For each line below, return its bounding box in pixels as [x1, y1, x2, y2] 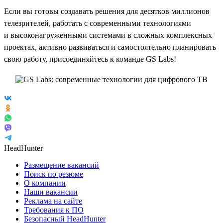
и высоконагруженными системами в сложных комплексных [4, 30, 212, 39]
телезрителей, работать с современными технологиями [4, 18, 191, 27]
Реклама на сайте [24, 196, 82, 205]
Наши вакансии [24, 187, 78, 196]
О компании [24, 178, 66, 187]
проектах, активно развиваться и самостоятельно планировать [4, 42, 216, 51]
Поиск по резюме [24, 169, 83, 178]
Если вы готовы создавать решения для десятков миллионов [4, 6, 210, 15]
